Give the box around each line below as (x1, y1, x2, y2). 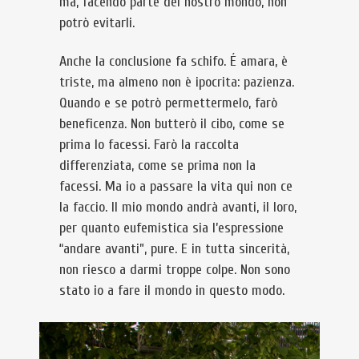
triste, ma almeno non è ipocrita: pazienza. (59, 74, 294, 91)
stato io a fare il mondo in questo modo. (59, 282, 284, 299)
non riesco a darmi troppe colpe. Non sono (59, 261, 290, 278)
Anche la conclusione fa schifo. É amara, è (59, 53, 288, 70)
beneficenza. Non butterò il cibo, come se (59, 115, 284, 132)
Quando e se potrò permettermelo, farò (59, 95, 277, 111)
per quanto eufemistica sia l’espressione (59, 220, 284, 236)
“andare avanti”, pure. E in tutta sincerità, (59, 240, 289, 257)
